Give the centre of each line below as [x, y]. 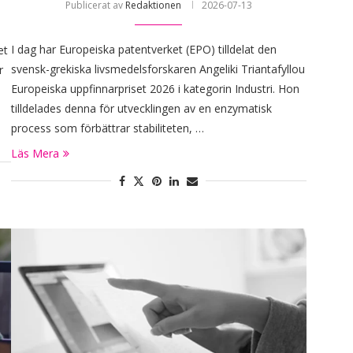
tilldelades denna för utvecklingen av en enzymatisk [141, 108]
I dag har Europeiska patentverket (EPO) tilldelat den [143, 49]
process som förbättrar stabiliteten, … [107, 128]
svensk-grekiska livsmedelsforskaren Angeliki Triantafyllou [158, 69]
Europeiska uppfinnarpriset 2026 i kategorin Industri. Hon [155, 88]
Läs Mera [35, 153]
